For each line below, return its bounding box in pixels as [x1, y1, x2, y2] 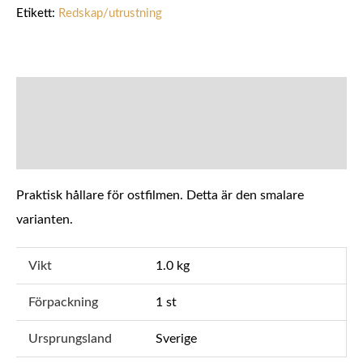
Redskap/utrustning [58, 6, 162, 19]
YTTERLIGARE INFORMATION [16, 137, 245, 156]
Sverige [155, 332, 197, 346]
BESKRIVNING [16, 91, 126, 109]
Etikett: [16, 6, 58, 19]
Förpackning [28, 296, 98, 310]
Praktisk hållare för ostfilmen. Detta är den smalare [16, 188, 304, 202]
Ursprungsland [28, 332, 112, 346]
